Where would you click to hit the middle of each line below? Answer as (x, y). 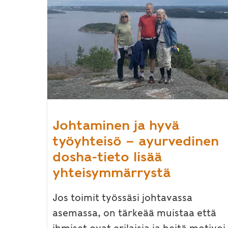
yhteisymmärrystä (111, 172)
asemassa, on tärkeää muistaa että (134, 213)
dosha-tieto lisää (107, 156)
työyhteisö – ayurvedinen (136, 140)
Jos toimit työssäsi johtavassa (122, 197)
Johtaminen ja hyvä (116, 125)
